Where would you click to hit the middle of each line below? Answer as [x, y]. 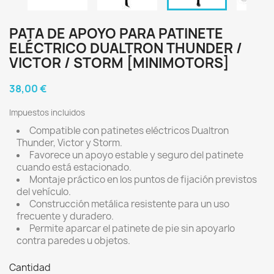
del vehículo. [44, 192]
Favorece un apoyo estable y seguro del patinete [136, 155]
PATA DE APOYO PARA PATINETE [116, 34]
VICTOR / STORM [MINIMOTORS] [119, 63]
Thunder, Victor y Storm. [69, 143]
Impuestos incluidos [47, 113]
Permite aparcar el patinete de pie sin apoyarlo [132, 228]
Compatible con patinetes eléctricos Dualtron [129, 131]
